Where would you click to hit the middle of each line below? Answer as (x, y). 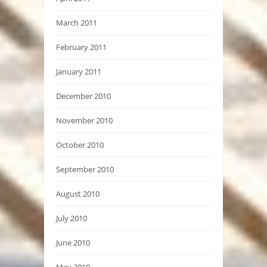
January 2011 (79, 72)
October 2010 (80, 145)
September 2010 (85, 170)
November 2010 (84, 121)
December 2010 (83, 96)
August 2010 (78, 194)
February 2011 (81, 47)
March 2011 (77, 23)
